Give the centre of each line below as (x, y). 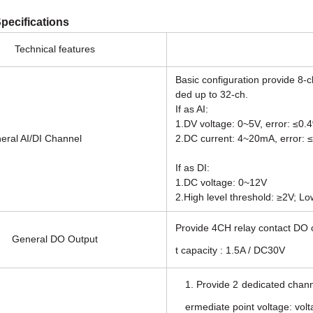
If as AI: (192, 109)
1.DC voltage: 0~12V (221, 182)
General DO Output (55, 239)
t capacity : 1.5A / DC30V (230, 250)
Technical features (55, 49)
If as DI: (192, 168)
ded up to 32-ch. (212, 94)
